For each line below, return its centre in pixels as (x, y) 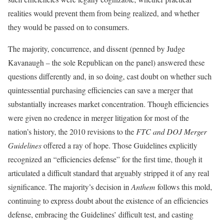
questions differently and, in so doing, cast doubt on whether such (110, 76)
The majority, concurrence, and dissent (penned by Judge (96, 49)
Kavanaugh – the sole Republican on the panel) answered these (106, 62)
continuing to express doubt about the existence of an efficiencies (108, 201)
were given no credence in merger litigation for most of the (98, 118)
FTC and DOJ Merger (171, 131)
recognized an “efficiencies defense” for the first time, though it (105, 159)
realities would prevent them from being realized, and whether (104, 13)
